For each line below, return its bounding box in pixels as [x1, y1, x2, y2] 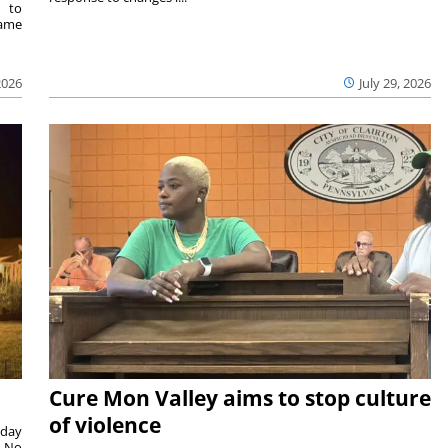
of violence [48, 410, 161, 439]
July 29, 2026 [359, 73, 432, 92]
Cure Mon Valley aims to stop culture [48, 383, 431, 412]
